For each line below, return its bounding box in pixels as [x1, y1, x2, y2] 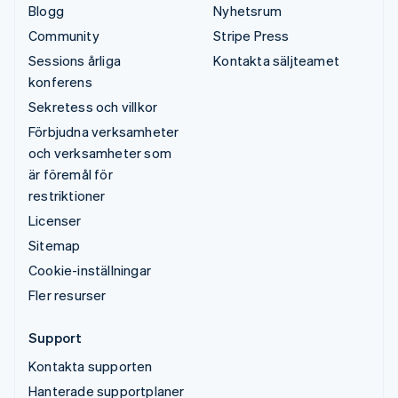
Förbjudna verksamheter [28, 122, 179, 140]
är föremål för [28, 164, 113, 183]
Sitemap [28, 235, 81, 254]
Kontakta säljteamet [213, 51, 340, 69]
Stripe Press [213, 26, 290, 44]
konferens [28, 72, 92, 91]
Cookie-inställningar [28, 260, 151, 279]
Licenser [28, 211, 82, 229]
